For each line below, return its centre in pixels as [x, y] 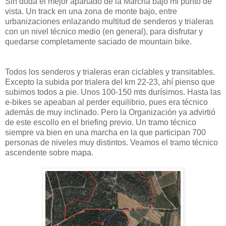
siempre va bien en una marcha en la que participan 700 [105, 133]
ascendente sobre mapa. [49, 153]
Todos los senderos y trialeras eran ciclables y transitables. [110, 72]
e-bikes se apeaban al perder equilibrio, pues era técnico [106, 102]
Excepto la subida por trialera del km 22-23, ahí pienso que [110, 82]
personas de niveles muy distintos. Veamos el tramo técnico [111, 143]
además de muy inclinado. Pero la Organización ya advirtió [110, 112]
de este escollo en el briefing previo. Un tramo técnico [101, 123]
